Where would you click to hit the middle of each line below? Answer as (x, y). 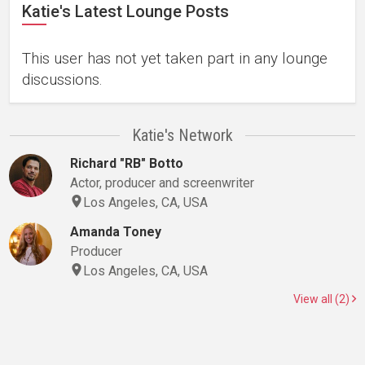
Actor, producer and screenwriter (162, 183)
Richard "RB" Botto (126, 163)
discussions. (62, 79)
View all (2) (323, 299)
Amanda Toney (115, 232)
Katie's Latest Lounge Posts (125, 11)
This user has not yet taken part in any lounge (175, 58)
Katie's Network (182, 135)
